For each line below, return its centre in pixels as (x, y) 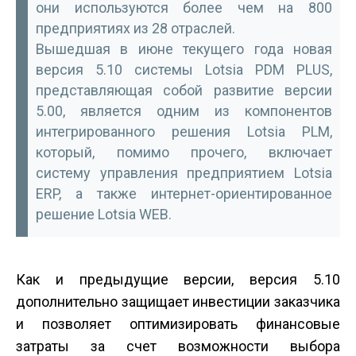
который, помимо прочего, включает (184, 152)
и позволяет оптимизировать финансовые (178, 324)
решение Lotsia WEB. (104, 214)
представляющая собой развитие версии (184, 90)
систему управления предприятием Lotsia (184, 173)
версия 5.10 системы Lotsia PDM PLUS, (184, 70)
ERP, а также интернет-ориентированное (184, 193)
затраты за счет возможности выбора (178, 346)
